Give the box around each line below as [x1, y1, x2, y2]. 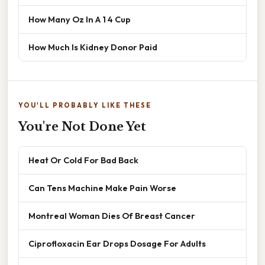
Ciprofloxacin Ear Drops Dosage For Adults [28, 237, 206, 249]
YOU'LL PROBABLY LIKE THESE [18, 101, 151, 109]
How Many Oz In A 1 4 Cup [28, 13, 131, 25]
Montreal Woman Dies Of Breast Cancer [28, 209, 195, 221]
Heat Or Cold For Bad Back [28, 154, 138, 166]
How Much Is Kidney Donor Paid [28, 41, 157, 53]
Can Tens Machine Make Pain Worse [28, 182, 176, 193]
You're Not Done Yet [18, 119, 146, 134]
